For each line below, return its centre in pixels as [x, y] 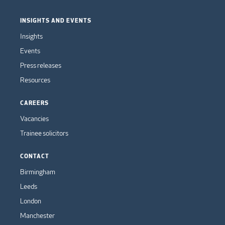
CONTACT [35, 155]
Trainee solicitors [44, 133]
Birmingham [38, 172]
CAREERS [34, 102]
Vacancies [34, 118]
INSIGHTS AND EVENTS [56, 20]
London [31, 201]
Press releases [41, 65]
